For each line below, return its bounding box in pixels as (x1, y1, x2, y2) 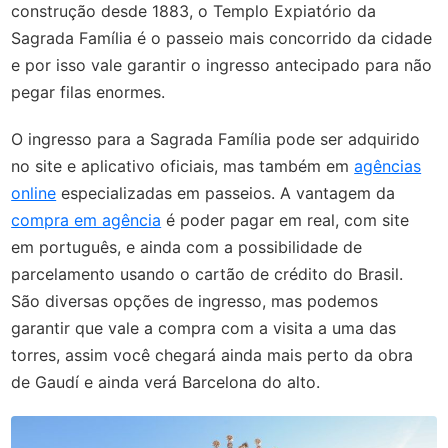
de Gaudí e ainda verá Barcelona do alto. (11, 371, 321, 392)
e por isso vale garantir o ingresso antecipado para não (11, 54, 433, 75)
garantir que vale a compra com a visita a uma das (11, 317, 397, 338)
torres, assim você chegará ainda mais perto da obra (11, 344, 414, 365)
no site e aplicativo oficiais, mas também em (11, 155, 355, 176)
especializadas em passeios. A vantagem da (56, 182, 396, 203)
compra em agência (11, 209, 162, 230)
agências (354, 155, 422, 176)
